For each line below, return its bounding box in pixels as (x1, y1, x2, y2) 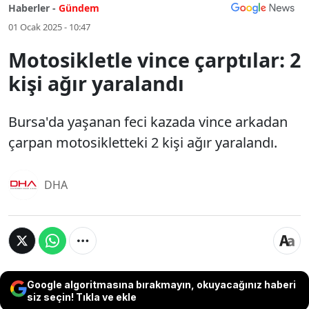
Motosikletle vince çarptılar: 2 (8, 46, 301, 73)
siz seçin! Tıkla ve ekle (27, 291, 137, 303)
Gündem (59, 1, 99, 14)
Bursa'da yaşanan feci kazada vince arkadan (8, 112, 288, 131)
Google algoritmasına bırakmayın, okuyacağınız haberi (27, 279, 296, 290)
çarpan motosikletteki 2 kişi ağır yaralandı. (8, 133, 277, 152)
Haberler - (8, 1, 56, 14)
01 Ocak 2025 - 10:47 (8, 21, 90, 33)
